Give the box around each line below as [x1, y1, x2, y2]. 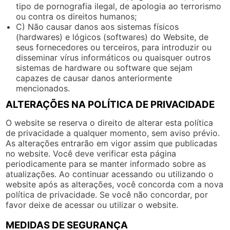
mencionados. [16, 83, 70, 93]
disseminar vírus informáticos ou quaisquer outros [16, 52, 211, 63]
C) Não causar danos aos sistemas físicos [16, 21, 179, 32]
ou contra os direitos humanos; [16, 11, 137, 22]
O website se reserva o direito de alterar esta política [6, 117, 214, 128]
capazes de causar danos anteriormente [16, 72, 172, 83]
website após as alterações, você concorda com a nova [6, 179, 224, 189]
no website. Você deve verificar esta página [6, 148, 177, 159]
